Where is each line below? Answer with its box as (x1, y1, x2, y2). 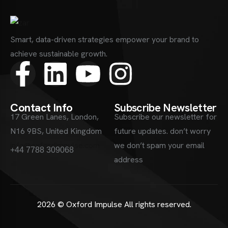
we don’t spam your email (114, 139, 205, 151)
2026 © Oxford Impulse (37, 198, 122, 210)
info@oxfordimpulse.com (10, 139, 100, 151)
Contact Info (10, 100, 73, 115)
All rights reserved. (122, 198, 191, 210)
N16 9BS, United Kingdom (10, 125, 102, 136)
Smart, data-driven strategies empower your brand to (10, 34, 199, 45)
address (114, 154, 143, 165)
